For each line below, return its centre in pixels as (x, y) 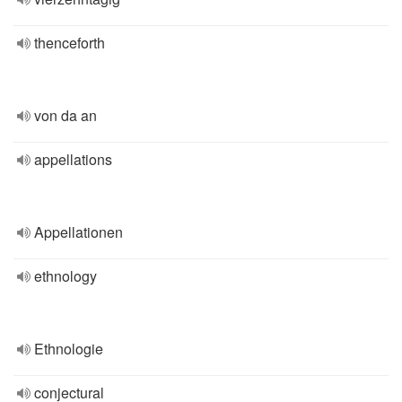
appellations (73, 159)
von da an (66, 115)
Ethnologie (69, 349)
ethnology (66, 276)
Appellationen (79, 232)
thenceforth (70, 43)
